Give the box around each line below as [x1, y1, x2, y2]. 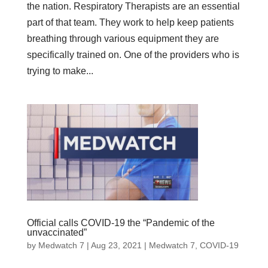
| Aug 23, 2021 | [84, 240, 149, 250]
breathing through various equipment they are [26, 33, 219, 44]
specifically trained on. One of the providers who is [26, 49, 239, 60]
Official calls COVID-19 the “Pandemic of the [26, 217, 215, 228]
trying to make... [26, 65, 93, 76]
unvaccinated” [26, 227, 87, 237]
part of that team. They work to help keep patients [26, 17, 234, 28]
